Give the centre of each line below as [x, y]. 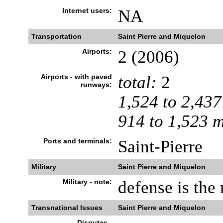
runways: [96, 85]
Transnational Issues [67, 208]
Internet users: [87, 10]
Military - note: [87, 182]
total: [137, 82]
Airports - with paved [76, 77]
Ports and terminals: [77, 141]
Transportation [56, 36]
